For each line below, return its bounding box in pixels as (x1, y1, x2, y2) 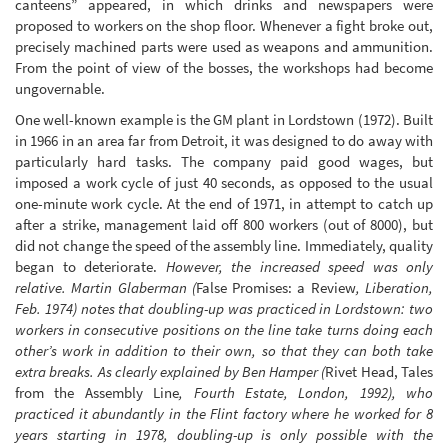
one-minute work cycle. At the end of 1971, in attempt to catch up (15, 194, 433, 214)
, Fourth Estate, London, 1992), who (179, 383, 433, 403)
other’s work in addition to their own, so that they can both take (15, 341, 433, 361)
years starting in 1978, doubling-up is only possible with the (15, 425, 433, 445)
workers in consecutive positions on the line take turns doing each (15, 320, 433, 340)
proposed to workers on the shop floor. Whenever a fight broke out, (15, 15, 433, 35)
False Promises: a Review (195, 278, 356, 298)
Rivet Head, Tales (325, 362, 434, 382)
